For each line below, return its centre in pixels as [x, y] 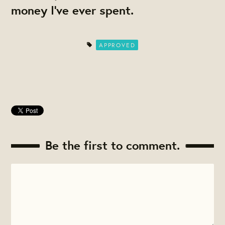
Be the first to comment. [113, 145]
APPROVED [117, 45]
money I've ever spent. [73, 10]
